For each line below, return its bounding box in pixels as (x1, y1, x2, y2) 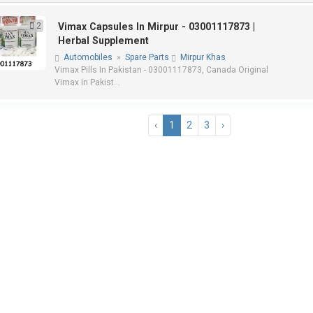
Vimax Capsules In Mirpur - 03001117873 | (58, 21, 256, 32)
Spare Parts (125, 52, 172, 62)
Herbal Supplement (58, 35, 150, 46)
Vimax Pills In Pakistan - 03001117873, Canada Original (54, 65, 269, 75)
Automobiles (64, 52, 115, 62)
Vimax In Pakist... (54, 78, 121, 87)
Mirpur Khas (180, 52, 226, 62)
